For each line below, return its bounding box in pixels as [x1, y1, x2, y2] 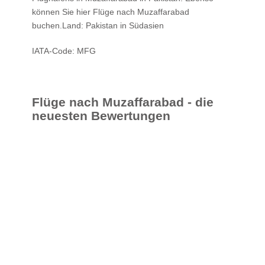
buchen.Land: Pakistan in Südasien [32, 20, 164, 30]
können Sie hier [32, 7, 93, 17]
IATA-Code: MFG [32, 46, 96, 56]
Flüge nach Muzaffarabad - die [32, 95, 214, 109]
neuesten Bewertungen [32, 109, 170, 123]
